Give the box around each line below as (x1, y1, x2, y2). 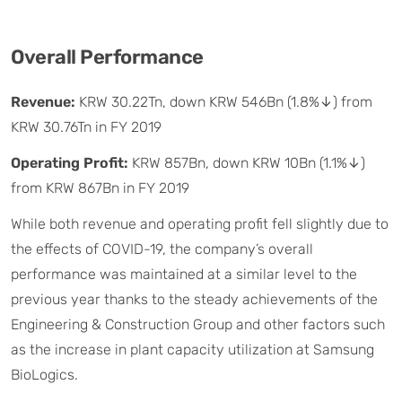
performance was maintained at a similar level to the (11, 265, 357, 283)
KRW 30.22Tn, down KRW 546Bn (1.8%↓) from (79, 92, 372, 110)
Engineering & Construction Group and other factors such (11, 315, 385, 333)
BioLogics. (11, 365, 78, 383)
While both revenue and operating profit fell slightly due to (11, 214, 389, 232)
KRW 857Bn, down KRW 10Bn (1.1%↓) (128, 153, 365, 171)
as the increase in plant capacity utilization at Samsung (11, 340, 374, 358)
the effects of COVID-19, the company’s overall (11, 240, 313, 258)
